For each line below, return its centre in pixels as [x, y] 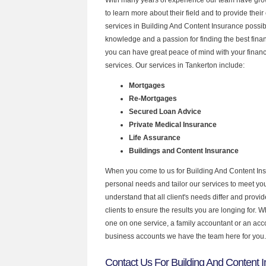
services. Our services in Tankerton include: [175, 65]
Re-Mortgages [153, 98]
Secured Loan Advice [165, 111]
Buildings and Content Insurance [184, 151]
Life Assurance [156, 137]
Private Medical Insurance [173, 124]
